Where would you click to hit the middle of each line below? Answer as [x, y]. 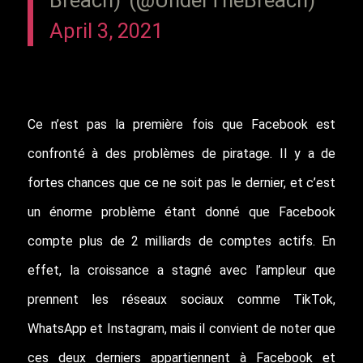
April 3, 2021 [106, 30]
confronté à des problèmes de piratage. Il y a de [181, 153]
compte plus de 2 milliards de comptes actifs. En [181, 241]
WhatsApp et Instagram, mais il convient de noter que [181, 328]
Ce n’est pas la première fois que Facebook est [181, 124]
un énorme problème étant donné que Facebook [181, 211]
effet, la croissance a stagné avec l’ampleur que [181, 270]
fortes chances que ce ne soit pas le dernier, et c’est [181, 182]
